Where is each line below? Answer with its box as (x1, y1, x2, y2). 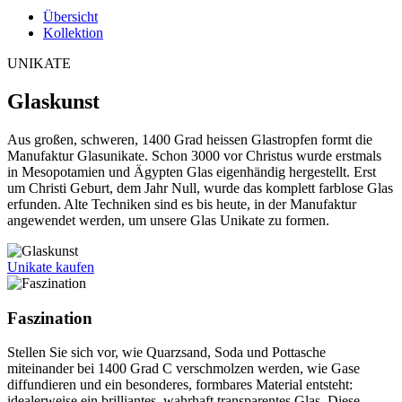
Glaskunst (7, 89, 100, 113)
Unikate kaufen (7, 258, 94, 275)
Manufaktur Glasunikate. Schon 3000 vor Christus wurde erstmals (7, 147, 381, 163)
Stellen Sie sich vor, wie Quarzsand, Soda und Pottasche (7, 345, 326, 361)
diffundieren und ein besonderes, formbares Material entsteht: (7, 377, 353, 393)
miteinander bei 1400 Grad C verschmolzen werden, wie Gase (7, 361, 360, 377)
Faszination (7, 308, 92, 328)
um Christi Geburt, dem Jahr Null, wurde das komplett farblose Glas (7, 179, 393, 196)
